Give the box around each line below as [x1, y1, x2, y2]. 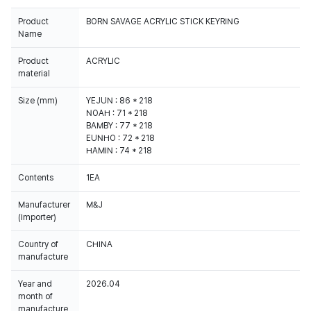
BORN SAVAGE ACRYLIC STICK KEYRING [86, 17, 239, 26]
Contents [18, 173, 53, 183]
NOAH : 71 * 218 [86, 108, 148, 118]
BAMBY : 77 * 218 [86, 121, 153, 131]
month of [18, 292, 53, 301]
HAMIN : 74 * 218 [86, 146, 152, 155]
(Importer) [18, 212, 56, 222]
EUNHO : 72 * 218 [86, 133, 155, 143]
